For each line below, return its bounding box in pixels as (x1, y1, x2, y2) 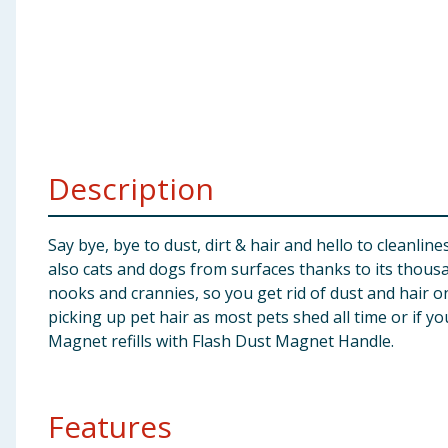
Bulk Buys (8, 161, 84, 183)
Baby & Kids (8, 14, 100, 36)
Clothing (8, 63, 78, 85)
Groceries (8, 112, 85, 134)
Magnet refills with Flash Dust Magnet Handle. (48, 330, 394, 352)
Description (48, 168, 214, 209)
